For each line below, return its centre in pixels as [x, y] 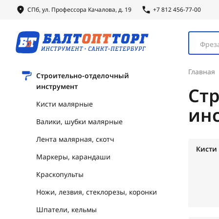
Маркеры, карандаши [73, 157]
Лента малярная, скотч [75, 139]
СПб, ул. [39, 10]
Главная [201, 72]
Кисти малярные [65, 104]
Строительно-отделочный [83, 76]
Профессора [69, 10]
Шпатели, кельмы [66, 209]
